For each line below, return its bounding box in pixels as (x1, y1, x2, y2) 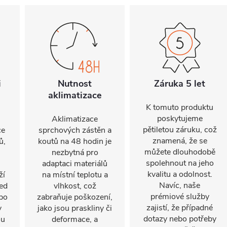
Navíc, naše (159, 180, 200, 191)
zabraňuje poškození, (37, 192, 112, 203)
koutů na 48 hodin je (38, 136, 111, 147)
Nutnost (58, 78, 92, 90)
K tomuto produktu (146, 102, 213, 113)
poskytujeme (157, 113, 203, 124)
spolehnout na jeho (145, 158, 214, 169)
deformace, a (52, 214, 98, 225)
